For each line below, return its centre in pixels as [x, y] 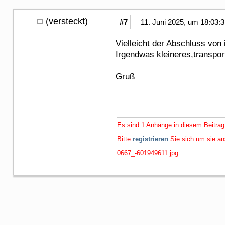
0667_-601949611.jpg [148, 153]
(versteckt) [67, 21]
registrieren [150, 139]
